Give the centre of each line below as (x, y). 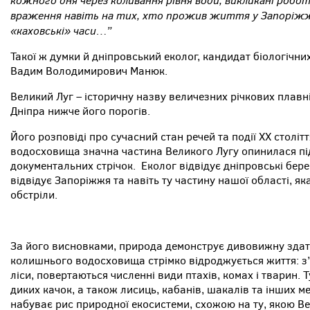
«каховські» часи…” (61, 30)
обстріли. (34, 194)
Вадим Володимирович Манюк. (89, 71)
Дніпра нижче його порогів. (80, 111)
